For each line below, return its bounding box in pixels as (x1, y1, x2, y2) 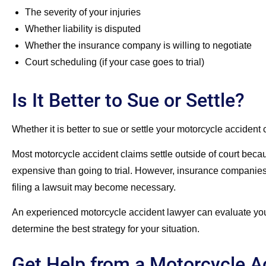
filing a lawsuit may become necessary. (12, 182, 178, 193)
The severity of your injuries (25, 7, 141, 17)
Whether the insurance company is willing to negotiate (25, 40, 252, 50)
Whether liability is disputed (25, 23, 141, 34)
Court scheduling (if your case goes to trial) (25, 56, 204, 67)
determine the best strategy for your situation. (12, 224, 199, 235)
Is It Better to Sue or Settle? (12, 88, 245, 112)
